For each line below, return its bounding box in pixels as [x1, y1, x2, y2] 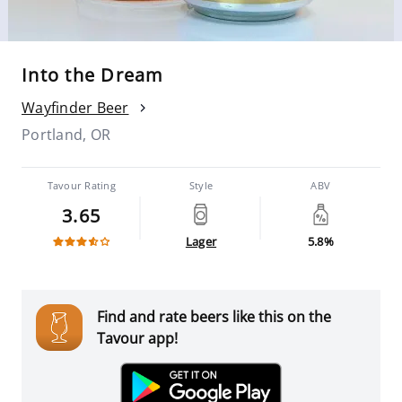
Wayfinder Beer [22, 98, 129, 118]
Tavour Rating [47, 179, 116, 192]
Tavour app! [97, 328, 178, 348]
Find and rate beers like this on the [97, 307, 331, 327]
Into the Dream [22, 63, 164, 87]
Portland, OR [22, 125, 110, 144]
